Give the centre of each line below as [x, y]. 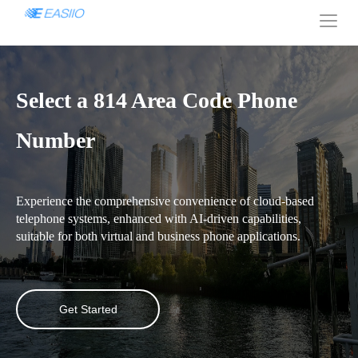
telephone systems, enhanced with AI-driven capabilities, [159, 219]
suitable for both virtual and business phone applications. [158, 237]
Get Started [88, 310]
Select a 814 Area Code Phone [157, 101]
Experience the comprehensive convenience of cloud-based [165, 201]
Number [56, 141]
